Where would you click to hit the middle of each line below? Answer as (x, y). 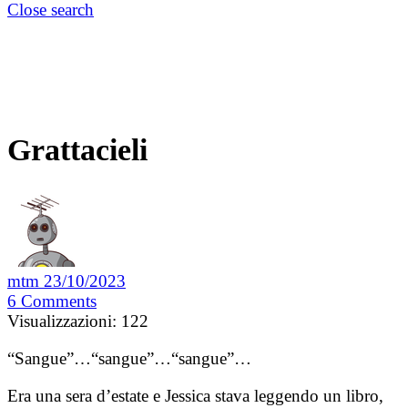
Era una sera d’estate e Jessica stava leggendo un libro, (195, 396)
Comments (59, 301)
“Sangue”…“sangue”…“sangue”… (129, 359)
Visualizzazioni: (62, 321)
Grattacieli (77, 150)
